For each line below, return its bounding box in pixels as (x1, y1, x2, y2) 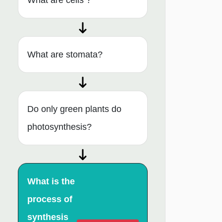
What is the (27, 176, 75, 187)
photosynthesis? (27, 122, 92, 132)
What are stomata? (27, 50, 103, 60)
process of (27, 194, 72, 205)
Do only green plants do (27, 104, 121, 114)
